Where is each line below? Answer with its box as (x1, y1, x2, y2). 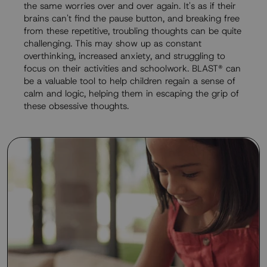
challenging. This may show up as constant (24, 38, 201, 50)
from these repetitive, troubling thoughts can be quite (24, 25, 241, 38)
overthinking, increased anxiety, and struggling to (24, 50, 225, 63)
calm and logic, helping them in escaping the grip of (24, 88, 239, 100)
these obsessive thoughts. (24, 100, 132, 113)
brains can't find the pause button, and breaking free (24, 13, 240, 25)
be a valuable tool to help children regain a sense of (24, 75, 235, 88)
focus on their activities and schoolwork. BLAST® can (24, 63, 241, 75)
